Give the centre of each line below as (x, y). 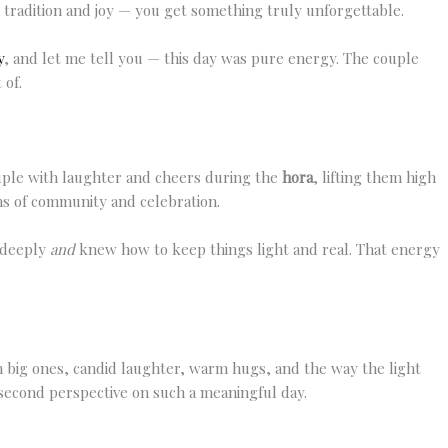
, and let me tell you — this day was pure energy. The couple (211, 57)
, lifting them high (374, 176)
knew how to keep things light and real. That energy (257, 248)
